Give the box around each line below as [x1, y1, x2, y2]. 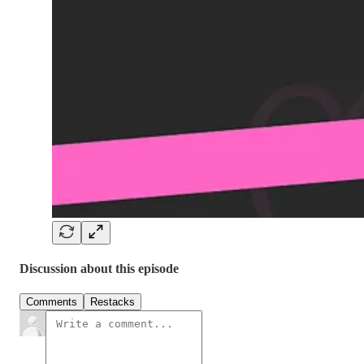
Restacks [90, 296, 135, 309]
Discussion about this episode [19, 262, 179, 276]
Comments [26, 296, 77, 309]
